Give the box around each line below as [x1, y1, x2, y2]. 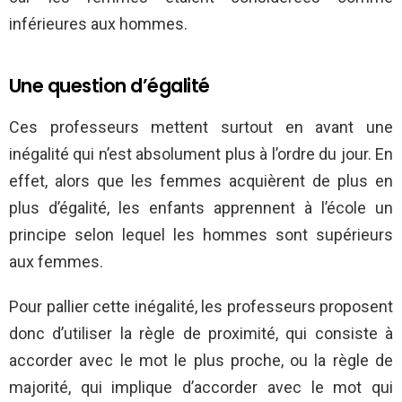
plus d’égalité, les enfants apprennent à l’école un [9, 198, 393, 218]
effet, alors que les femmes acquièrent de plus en [9, 171, 393, 191]
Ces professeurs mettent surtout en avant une [9, 118, 393, 137]
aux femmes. [9, 252, 103, 272]
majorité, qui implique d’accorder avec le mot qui [9, 378, 393, 398]
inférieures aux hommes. [9, 14, 188, 34]
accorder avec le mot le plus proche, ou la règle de [9, 351, 393, 371]
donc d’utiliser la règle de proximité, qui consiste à [9, 324, 393, 344]
